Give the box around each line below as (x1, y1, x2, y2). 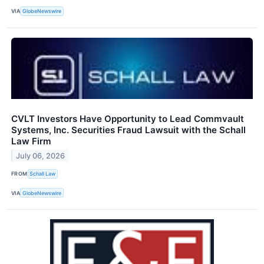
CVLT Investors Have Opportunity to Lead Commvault (11, 113, 244, 124)
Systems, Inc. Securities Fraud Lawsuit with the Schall (11, 124, 246, 136)
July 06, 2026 (16, 151, 65, 160)
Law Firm (11, 135, 51, 147)
